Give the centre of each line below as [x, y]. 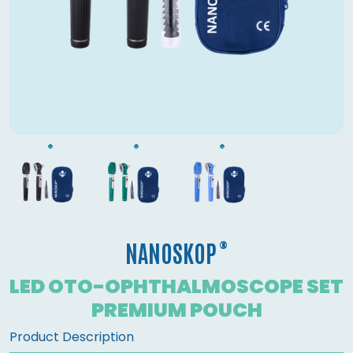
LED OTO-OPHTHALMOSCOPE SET [176, 286]
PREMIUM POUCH [176, 310]
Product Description [72, 337]
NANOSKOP [171, 253]
